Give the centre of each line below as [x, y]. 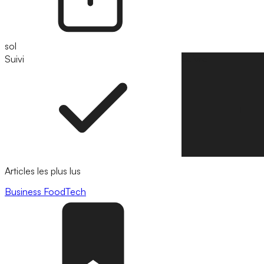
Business [24, 192]
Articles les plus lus [43, 171]
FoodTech [65, 192]
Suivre [194, 59]
